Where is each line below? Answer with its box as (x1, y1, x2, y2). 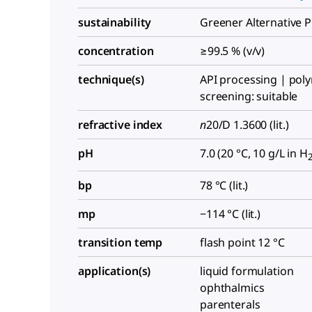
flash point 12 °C (200, 235, 285, 251)
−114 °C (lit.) (200, 206, 261, 222)
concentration (78, 43, 154, 59)
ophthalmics (200, 280, 265, 296)
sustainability (78, 15, 152, 31)
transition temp (78, 235, 163, 251)
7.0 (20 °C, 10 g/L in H (200, 146, 308, 162)
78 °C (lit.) (200, 178, 249, 194)
